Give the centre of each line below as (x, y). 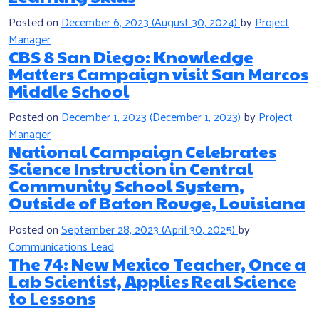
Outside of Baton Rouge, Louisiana (157, 203)
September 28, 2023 (110, 229)
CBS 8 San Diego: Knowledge (131, 57)
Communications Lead (61, 246)
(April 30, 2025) (198, 229)
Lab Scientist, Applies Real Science (152, 280)
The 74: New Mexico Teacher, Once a (157, 263)
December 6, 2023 (105, 22)
